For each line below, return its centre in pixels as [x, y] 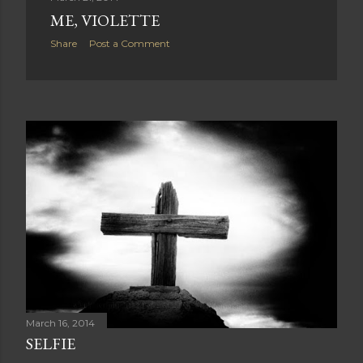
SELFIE [51, 344]
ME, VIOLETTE [105, 20]
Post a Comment [130, 43]
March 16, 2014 [60, 323]
